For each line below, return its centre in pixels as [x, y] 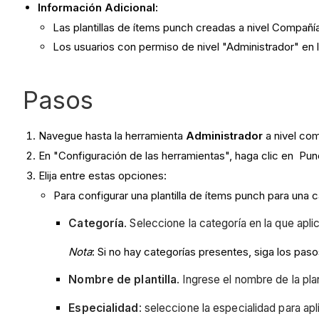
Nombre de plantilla [123, 280]
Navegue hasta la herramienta [113, 136]
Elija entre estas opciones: [103, 175]
